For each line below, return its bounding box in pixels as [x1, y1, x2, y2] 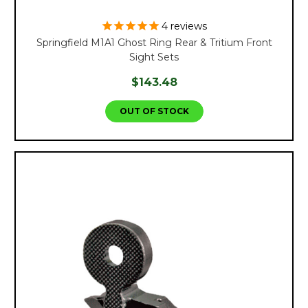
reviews [168, 19, 207, 32]
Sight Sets [129, 50, 179, 63]
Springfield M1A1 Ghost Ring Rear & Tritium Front [36, 36, 272, 49]
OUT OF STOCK [119, 105, 189, 116]
